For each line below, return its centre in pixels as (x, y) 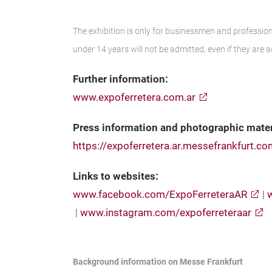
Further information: (121, 79)
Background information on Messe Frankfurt (158, 262)
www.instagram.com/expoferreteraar (166, 213)
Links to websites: (116, 176)
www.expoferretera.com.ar (134, 97)
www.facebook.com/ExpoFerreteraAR (160, 195)
